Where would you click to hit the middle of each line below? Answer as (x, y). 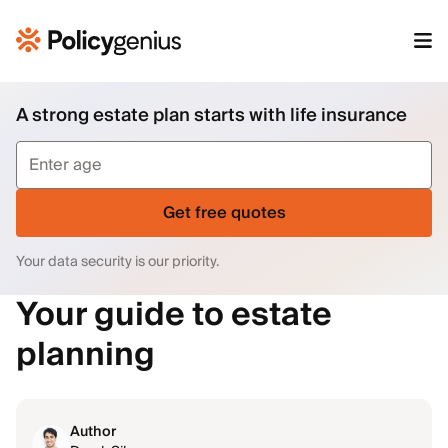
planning (85, 355)
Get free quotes (224, 213)
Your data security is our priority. (117, 262)
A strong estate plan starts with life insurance (211, 115)
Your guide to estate (174, 315)
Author (93, 432)
